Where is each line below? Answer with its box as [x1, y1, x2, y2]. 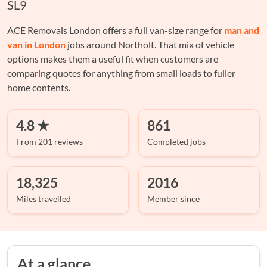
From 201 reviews [16, 136, 83, 147]
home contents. [7, 81, 70, 93]
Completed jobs [147, 136, 206, 147]
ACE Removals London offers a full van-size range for [7, 24, 224, 36]
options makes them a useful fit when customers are [7, 52, 218, 64]
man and [224, 24, 259, 36]
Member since [147, 193, 200, 204]
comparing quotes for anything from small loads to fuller [7, 67, 235, 79]
